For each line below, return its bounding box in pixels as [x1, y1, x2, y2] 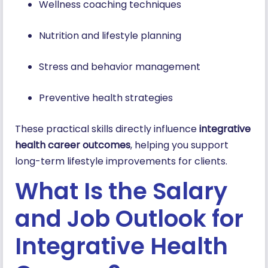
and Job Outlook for [15, 203, 243, 235]
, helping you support [130, 138, 229, 152]
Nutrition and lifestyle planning [39, 28, 186, 42]
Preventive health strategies [39, 90, 178, 105]
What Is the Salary [15, 175, 227, 208]
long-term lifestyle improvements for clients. [15, 154, 230, 168]
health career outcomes [15, 138, 130, 152]
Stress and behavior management [39, 59, 205, 74]
